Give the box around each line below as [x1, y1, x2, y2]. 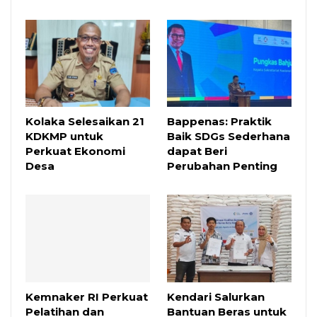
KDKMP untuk [25, 129, 103, 144]
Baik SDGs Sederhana [167, 129, 290, 144]
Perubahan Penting [167, 159, 277, 173]
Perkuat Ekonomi [25, 144, 125, 158]
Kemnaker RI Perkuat [25, 289, 148, 304]
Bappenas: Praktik [167, 115, 272, 129]
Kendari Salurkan [167, 289, 265, 304]
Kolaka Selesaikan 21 [25, 115, 144, 129]
